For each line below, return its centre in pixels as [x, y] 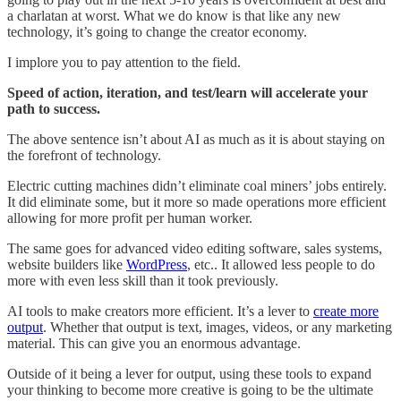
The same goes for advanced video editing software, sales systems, [195, 248]
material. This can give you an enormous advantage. [154, 343]
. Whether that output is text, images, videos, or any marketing [218, 327]
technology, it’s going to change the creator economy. [157, 31]
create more [346, 311]
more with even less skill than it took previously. [143, 280]
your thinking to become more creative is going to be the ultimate [190, 389]
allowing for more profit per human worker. [130, 218]
